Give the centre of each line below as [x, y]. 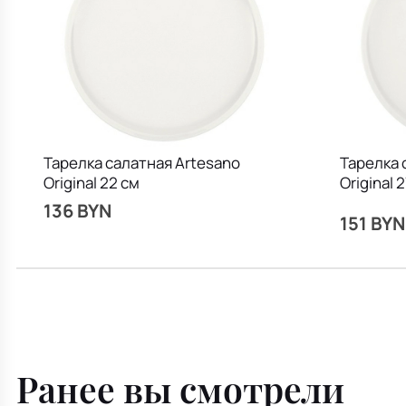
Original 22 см [91, 183]
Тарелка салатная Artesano [141, 163]
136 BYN [77, 211]
